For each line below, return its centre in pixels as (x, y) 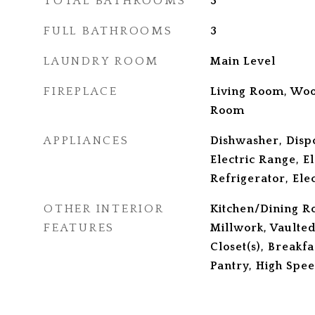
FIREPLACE (81, 91)
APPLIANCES (86, 141)
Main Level (243, 61)
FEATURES (79, 228)
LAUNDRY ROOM (101, 61)
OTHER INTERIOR (104, 209)
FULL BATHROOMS (108, 31)
